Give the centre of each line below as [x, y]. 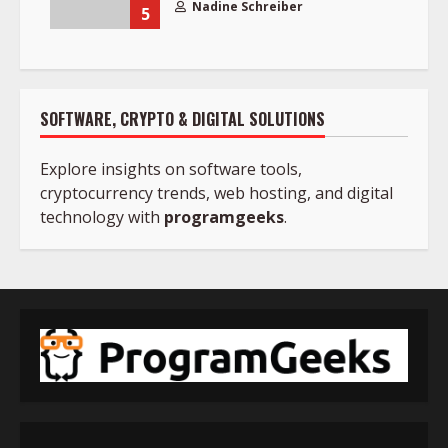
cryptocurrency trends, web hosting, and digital [216, 193]
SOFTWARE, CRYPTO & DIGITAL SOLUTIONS [182, 119]
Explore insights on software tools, [171, 169]
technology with [102, 217]
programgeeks [224, 217]
